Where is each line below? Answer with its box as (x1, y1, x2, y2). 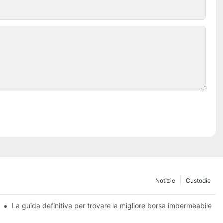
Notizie (155, 176, 175, 184)
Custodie (186, 176, 211, 184)
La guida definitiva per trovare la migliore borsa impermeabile (12, 201, 212, 210)
